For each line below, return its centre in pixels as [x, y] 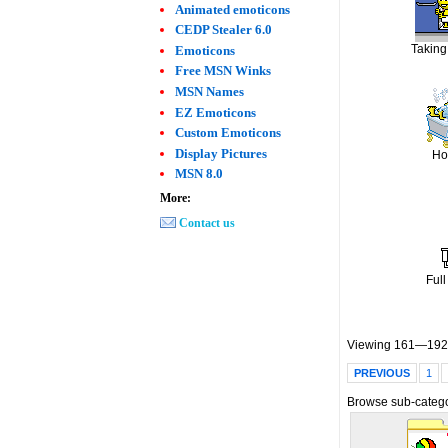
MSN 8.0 [199, 174]
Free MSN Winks [223, 71]
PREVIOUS [382, 373]
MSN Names [210, 91]
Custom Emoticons [228, 133]
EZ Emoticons [216, 112]
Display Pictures [221, 153]
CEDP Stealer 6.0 [224, 30]
